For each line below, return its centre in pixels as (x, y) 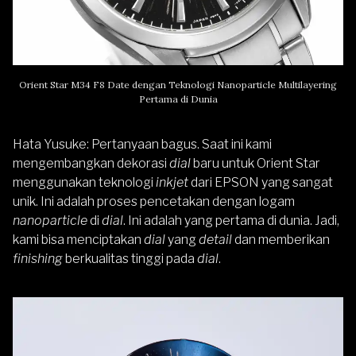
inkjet (173, 182)
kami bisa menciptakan (78, 239)
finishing (39, 258)
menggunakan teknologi (84, 182)
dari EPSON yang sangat (262, 182)
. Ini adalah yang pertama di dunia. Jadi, (231, 220)
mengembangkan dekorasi (91, 163)
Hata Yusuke (50, 144)
